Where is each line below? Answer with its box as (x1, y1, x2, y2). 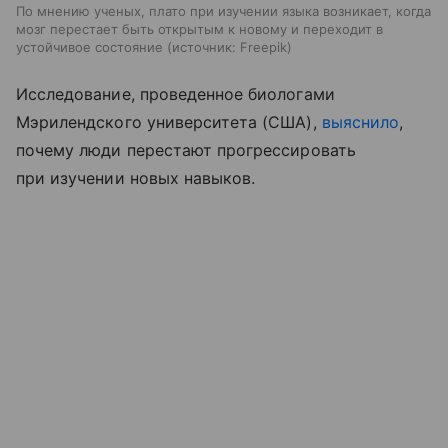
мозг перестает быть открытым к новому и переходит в (16, 20, 383, 37)
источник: (172, 38, 236, 55)
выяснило (321, 111, 400, 132)
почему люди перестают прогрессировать (16, 139, 356, 160)
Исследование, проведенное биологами (16, 83, 335, 104)
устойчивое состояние (16, 38, 163, 55)
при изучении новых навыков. (16, 167, 256, 188)
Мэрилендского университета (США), (16, 111, 322, 132)
